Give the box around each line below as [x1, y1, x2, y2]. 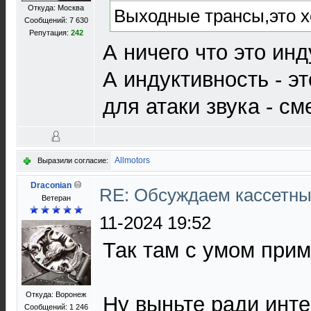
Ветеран [41, 194, 71, 202]
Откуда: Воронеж [26, 290, 86, 299]
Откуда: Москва [28, 3, 84, 12]
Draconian [30, 180, 72, 190]
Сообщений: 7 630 [24, 16, 88, 24]
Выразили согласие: [37, 156, 108, 165]
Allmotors [115, 155, 150, 165]
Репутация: [28, 28, 71, 37]
